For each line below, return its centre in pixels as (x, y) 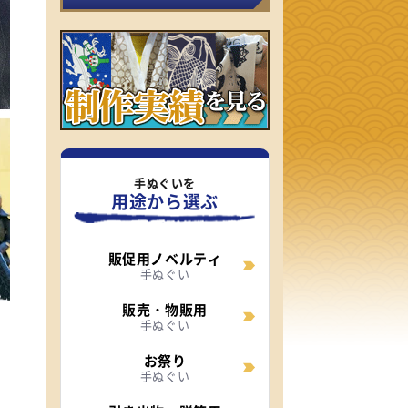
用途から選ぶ (165, 201)
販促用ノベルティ (165, 258)
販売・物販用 (165, 309)
